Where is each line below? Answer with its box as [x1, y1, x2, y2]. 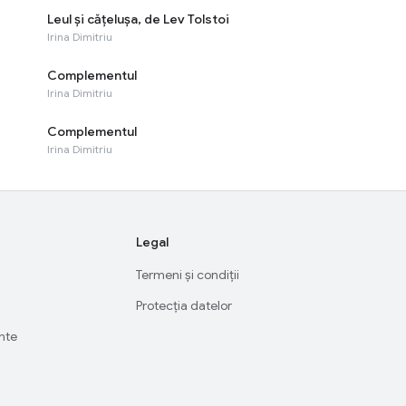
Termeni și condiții [136, 266, 240, 283]
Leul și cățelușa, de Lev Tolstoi [47, 11, 229, 27]
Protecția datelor [136, 297, 233, 314]
